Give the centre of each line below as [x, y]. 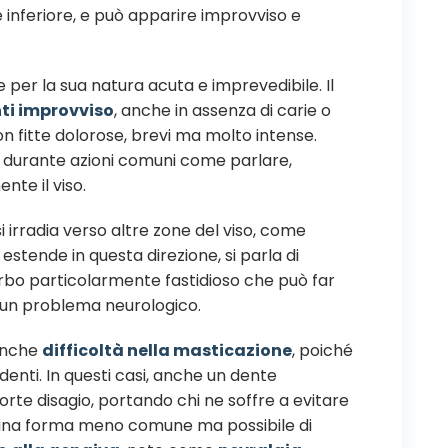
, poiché [322, 350]
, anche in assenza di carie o [222, 110]
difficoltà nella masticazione [167, 350]
